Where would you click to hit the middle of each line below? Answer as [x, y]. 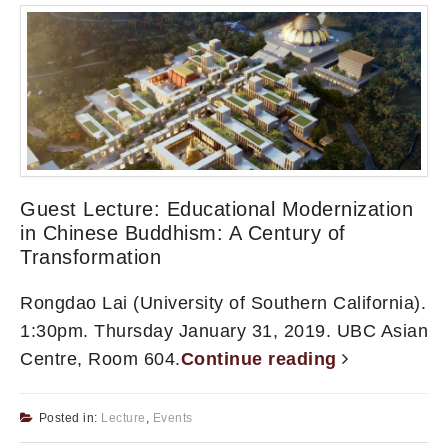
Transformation [90, 257]
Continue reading [261, 359]
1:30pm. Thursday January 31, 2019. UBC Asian [224, 331]
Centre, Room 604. [100, 359]
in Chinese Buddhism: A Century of [183, 233]
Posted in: [69, 418]
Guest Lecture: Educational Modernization [216, 209]
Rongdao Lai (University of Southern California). [223, 303]
